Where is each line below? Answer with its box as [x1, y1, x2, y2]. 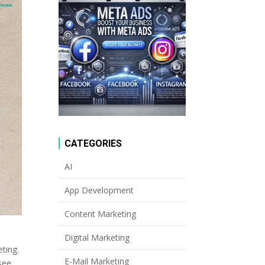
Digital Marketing [64, 231, 130, 243]
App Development [64, 184, 134, 196]
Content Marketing [64, 208, 136, 219]
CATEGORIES [64, 137, 122, 149]
